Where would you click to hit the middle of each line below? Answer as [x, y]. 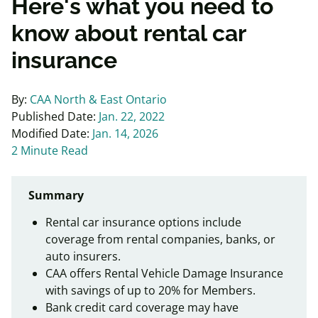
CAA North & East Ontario [98, 99]
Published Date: [55, 116]
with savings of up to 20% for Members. [150, 290]
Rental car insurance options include [143, 222]
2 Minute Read [50, 150]
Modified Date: [52, 133]
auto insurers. [83, 256]
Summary [56, 195]
